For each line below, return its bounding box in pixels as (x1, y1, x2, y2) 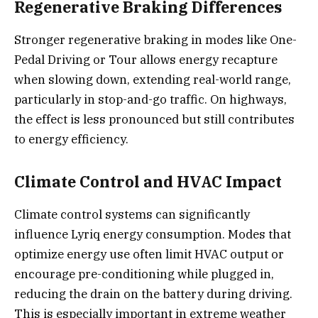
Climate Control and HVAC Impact (14, 171, 282, 192)
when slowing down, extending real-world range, (14, 72, 291, 88)
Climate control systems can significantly (14, 207, 250, 223)
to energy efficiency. (14, 131, 128, 148)
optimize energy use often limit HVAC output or (14, 246, 284, 263)
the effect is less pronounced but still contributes (14, 111, 295, 128)
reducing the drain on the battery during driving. (14, 286, 292, 302)
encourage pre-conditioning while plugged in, (14, 266, 274, 283)
